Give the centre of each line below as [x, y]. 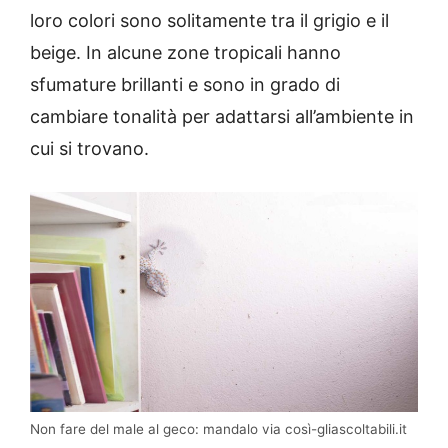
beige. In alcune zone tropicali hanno [185, 53]
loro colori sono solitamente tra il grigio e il [209, 21]
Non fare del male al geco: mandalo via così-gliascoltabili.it [218, 429]
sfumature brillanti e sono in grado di [185, 85]
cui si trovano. [89, 149]
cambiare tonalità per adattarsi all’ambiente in [222, 117]
